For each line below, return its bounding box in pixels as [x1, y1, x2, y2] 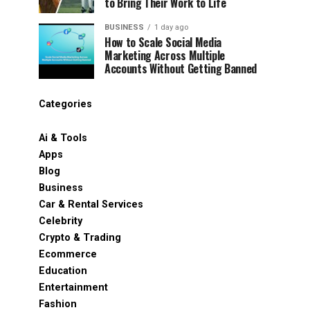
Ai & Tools [39, 132, 87, 144]
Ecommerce [39, 248, 97, 260]
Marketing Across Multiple [104, 47, 225, 64]
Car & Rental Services [39, 199, 143, 210]
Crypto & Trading [39, 232, 121, 244]
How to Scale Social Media [104, 34, 221, 51]
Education [39, 265, 87, 277]
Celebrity [39, 215, 82, 227]
